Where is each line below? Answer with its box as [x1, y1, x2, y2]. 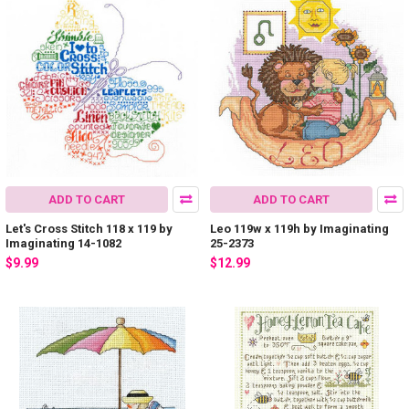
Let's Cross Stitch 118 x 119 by [5, 222, 173, 236]
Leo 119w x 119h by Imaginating [210, 222, 389, 236]
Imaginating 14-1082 [5, 236, 121, 251]
